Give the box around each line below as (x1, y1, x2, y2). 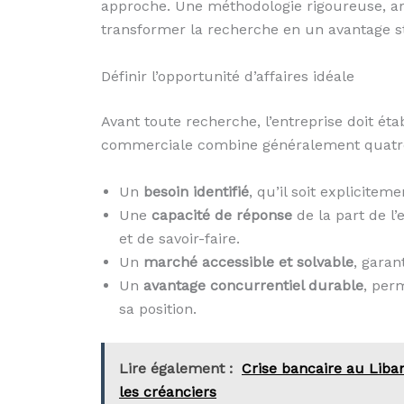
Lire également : (119, 359, 233, 377)
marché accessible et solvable (143, 252, 353, 271)
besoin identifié (143, 182, 249, 200)
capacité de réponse (151, 206, 292, 224)
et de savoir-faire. (119, 229, 240, 247)
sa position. (119, 299, 197, 317)
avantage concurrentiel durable (143, 276, 363, 294)
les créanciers (119, 382, 216, 400)
